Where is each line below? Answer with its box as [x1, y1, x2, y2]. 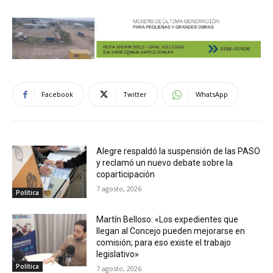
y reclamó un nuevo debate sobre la [96, 158, 233, 168]
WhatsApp [196, 90, 228, 99]
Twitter [123, 90, 147, 99]
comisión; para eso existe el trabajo [96, 237, 232, 247]
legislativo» [96, 249, 140, 259]
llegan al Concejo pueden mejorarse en [96, 225, 246, 236]
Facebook [41, 90, 73, 99]
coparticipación [96, 169, 155, 180]
